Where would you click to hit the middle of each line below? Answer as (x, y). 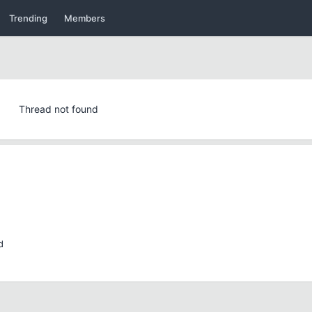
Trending (29, 18)
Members (85, 18)
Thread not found (58, 109)
